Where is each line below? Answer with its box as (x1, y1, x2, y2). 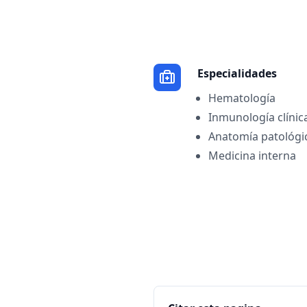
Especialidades (197, 66, 277, 81)
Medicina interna (208, 148, 296, 163)
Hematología (208, 90, 275, 106)
